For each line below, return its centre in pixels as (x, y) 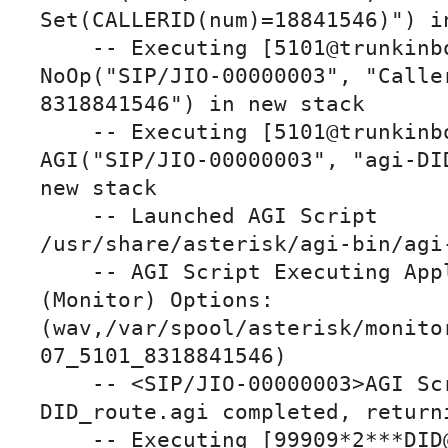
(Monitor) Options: (157, 300)
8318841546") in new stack (202, 104)
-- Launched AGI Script (66, 216)
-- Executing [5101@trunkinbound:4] (66, 48)
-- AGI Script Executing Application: (66, 272)
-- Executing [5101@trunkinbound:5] (66, 132)
